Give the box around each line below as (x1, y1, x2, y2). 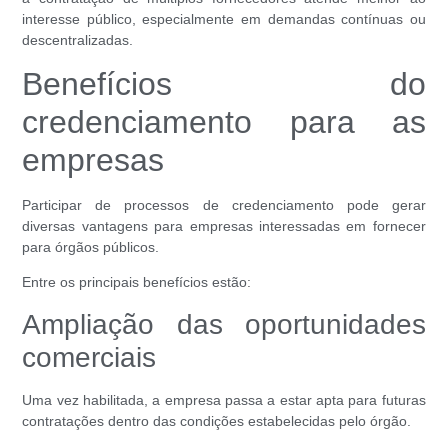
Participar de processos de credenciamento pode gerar (22, 197, 426, 214)
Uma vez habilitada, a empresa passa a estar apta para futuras (22, 391, 426, 408)
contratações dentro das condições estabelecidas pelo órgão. (22, 412, 412, 429)
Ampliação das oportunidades (22, 308, 426, 340)
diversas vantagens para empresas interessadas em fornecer (22, 218, 426, 235)
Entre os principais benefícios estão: (22, 274, 252, 291)
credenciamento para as (22, 104, 426, 141)
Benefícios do (22, 66, 426, 103)
